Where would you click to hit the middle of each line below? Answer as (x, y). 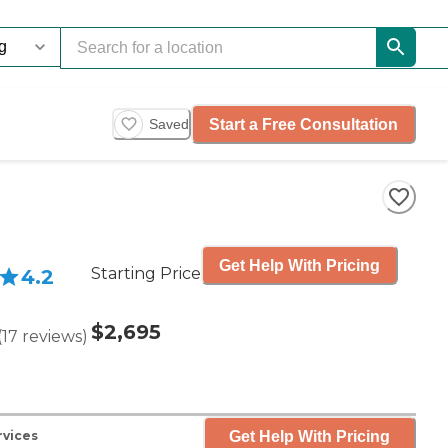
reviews (52, 336)
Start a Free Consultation (303, 124)
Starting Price (146, 273)
